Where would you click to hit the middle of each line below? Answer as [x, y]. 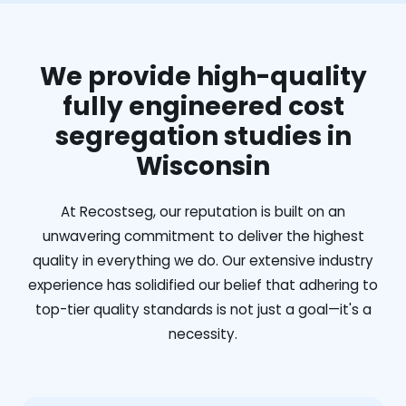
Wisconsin [203, 166]
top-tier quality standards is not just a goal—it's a [203, 309]
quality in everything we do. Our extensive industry [203, 260]
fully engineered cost [203, 106]
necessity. [203, 333]
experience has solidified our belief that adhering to [203, 285]
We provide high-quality [203, 76]
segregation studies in [203, 136]
